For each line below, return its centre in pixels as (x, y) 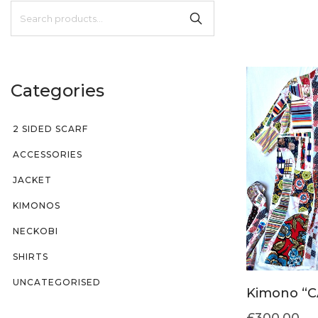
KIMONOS (37, 205)
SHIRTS (31, 256)
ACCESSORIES (48, 154)
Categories (57, 90)
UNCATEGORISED (57, 282)
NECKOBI (35, 231)
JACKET (32, 180)
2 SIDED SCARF (50, 128)
